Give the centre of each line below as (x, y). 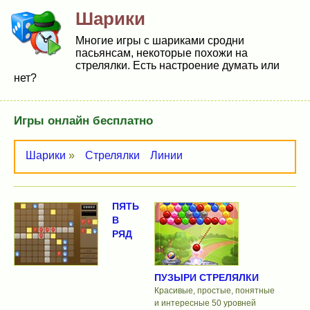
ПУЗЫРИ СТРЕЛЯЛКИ (206, 278)
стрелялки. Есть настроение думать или (177, 65)
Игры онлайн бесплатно (83, 121)
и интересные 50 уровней (205, 303)
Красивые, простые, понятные (214, 291)
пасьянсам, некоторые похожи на (162, 53)
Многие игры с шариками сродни (160, 40)
